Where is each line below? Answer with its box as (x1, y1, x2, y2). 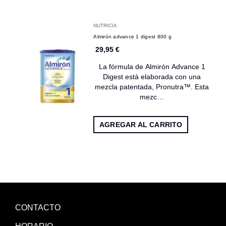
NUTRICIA (93, 22, 118, 28)
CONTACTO (15, 203, 61, 212)
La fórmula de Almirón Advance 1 (98, 62, 205, 71)
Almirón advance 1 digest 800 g (93, 33, 172, 39)
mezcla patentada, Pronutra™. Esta (95, 82, 209, 91)
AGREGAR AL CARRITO (99, 120, 183, 129)
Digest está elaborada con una (103, 72, 201, 81)
